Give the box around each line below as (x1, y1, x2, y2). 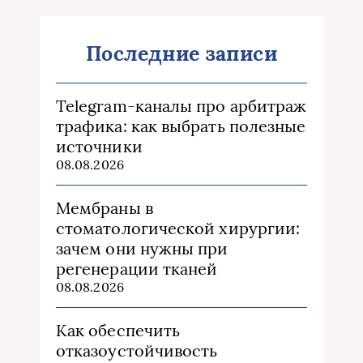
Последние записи (86, 41, 277, 67)
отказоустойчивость (56, 340, 218, 361)
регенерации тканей (56, 258, 218, 280)
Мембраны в (56, 198, 153, 219)
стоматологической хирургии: (56, 218, 301, 239)
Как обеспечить (56, 320, 181, 341)
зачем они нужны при (56, 238, 228, 259)
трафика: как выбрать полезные (56, 116, 306, 137)
